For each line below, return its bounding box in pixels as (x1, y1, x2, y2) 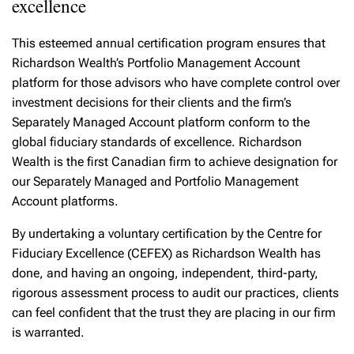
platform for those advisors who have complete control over (12, 75, 340, 90)
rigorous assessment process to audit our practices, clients (12, 285, 339, 300)
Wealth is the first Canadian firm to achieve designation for (12, 154, 337, 169)
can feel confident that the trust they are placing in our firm (12, 305, 336, 320)
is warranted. (12, 325, 85, 340)
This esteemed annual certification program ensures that (12, 36, 326, 51)
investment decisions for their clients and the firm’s (12, 95, 292, 110)
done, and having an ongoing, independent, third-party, (12, 265, 318, 281)
